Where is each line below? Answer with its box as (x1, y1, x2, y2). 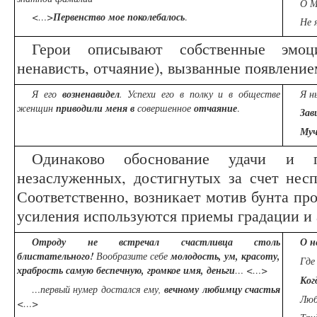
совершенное (134, 101, 194, 115)
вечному (164, 282, 200, 297)
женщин (17, 101, 56, 115)
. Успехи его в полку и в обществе (119, 87, 281, 101)
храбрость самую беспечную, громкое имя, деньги (17, 263, 235, 278)
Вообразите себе (93, 249, 171, 263)
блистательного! (17, 249, 93, 264)
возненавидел (62, 87, 120, 102)
